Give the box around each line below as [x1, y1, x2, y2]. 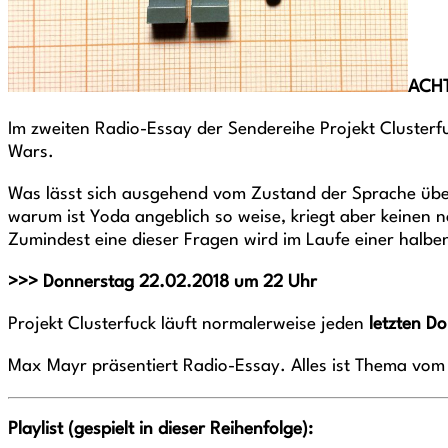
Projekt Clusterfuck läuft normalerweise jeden [8, 316, 364, 333]
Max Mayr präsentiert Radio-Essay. [8, 358, 291, 375]
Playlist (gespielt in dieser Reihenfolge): [8, 421, 313, 438]
